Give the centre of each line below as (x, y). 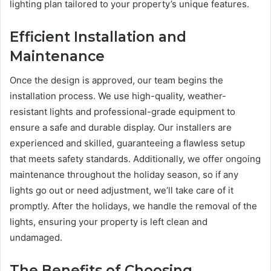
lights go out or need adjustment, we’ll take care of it (122, 191)
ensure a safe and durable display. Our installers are (121, 128)
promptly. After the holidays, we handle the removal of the (133, 206)
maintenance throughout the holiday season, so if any (124, 175)
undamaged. (36, 238)
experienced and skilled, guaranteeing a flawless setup (127, 143)
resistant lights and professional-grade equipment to (122, 112)
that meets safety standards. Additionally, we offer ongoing (135, 159)
